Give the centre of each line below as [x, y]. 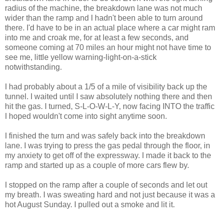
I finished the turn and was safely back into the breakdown [105, 136]
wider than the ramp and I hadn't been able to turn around [104, 18]
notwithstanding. [33, 67]
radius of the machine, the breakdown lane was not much [104, 8]
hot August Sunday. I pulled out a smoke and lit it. [90, 204]
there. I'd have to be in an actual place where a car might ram [110, 27]
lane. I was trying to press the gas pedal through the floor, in [108, 145]
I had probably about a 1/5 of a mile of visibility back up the [106, 86]
